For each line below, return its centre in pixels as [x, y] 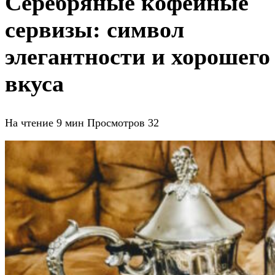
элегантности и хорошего [137, 57]
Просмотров [116, 122]
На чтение [29, 122]
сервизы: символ [95, 30]
